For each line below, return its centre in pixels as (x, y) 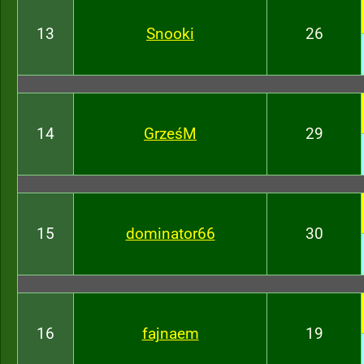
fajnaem (170, 334)
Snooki (170, 34)
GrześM (170, 134)
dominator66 (170, 234)
